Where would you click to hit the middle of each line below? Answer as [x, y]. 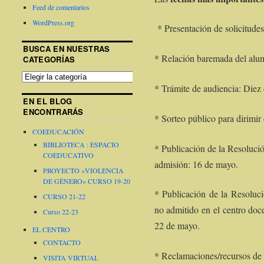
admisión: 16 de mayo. [196, 164]
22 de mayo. [177, 226]
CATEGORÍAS [49, 60]
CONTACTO [62, 242]
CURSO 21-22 [65, 197]
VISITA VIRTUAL [71, 258]
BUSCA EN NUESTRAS [67, 49]
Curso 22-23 [61, 212]
